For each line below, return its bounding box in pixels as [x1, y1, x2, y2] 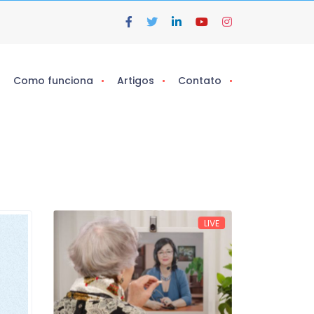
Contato [178, 74, 221, 88]
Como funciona [13, 74, 93, 88]
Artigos [117, 74, 154, 88]
